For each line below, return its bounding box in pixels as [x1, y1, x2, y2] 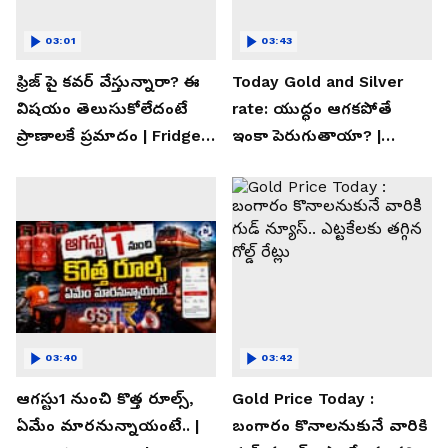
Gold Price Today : [232, 388, 374, 408]
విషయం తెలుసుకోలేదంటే [16, 98, 188, 118]
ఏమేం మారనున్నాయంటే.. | [16, 415, 199, 435]
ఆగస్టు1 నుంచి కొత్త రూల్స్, [16, 388, 194, 408]
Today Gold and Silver [232, 71, 403, 91]
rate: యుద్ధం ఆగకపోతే [232, 98, 392, 118]
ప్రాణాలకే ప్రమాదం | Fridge [16, 125, 201, 145]
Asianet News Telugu [232, 152, 396, 172]
